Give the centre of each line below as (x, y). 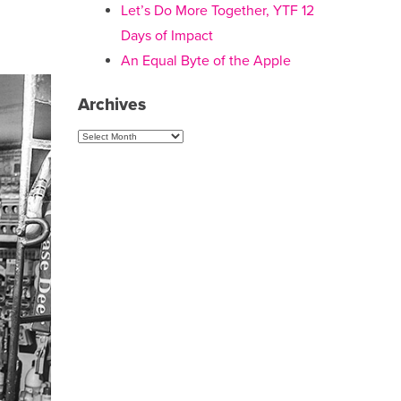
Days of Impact (166, 36)
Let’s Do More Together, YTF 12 (217, 11)
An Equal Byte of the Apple (205, 61)
